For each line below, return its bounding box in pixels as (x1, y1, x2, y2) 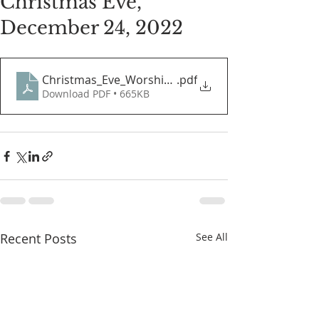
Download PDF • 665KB (42, 87, 150, 100)
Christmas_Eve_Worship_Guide (42, 72, 208, 88)
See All (196, 230, 228, 244)
